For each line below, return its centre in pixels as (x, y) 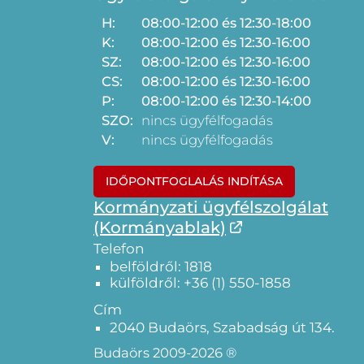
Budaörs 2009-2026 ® (165, 353)
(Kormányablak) (160, 227)
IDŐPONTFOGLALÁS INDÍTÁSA (194, 181)
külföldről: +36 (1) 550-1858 (200, 283)
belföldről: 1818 (161, 266)
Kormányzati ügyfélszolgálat (211, 207)
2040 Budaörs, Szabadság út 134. (222, 327)
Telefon (119, 249)
